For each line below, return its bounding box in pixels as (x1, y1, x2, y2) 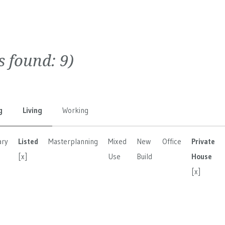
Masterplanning (48, 137, 98, 146)
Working (62, 105, 88, 115)
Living (23, 105, 42, 115)
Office (162, 137, 181, 146)
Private (191, 137, 215, 146)
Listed (18, 137, 38, 146)
